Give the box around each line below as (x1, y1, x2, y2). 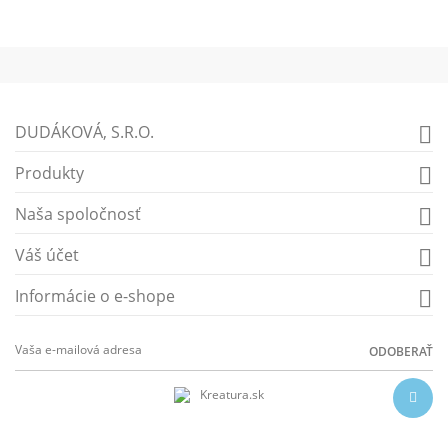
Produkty (15, 162, 84, 184)
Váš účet (15, 244, 79, 266)
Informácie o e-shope (15, 285, 175, 307)
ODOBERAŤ (369, 342, 433, 360)
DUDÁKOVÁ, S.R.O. (15, 121, 154, 143)
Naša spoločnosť (15, 203, 141, 225)
